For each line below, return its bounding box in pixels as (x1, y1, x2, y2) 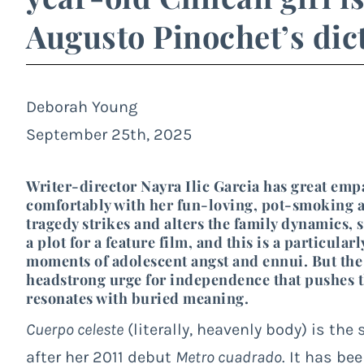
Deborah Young (26, 97, 137, 116)
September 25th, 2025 (26, 124, 192, 144)
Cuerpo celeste (26, 319, 123, 339)
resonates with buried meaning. (26, 288, 249, 308)
